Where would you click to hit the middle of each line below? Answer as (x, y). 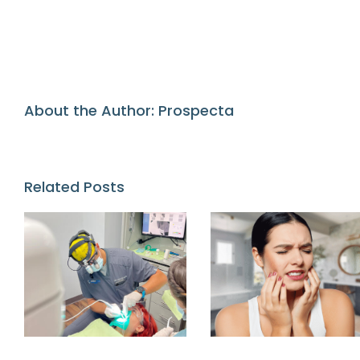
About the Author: (91, 111)
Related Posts (74, 187)
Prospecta (196, 111)
